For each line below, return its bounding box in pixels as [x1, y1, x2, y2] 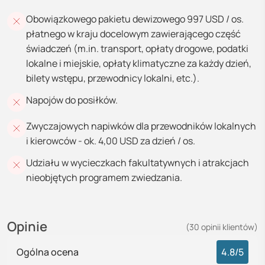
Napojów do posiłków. [26, 93, 118, 106]
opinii [201, 221, 221, 232]
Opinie [7, 218, 47, 235]
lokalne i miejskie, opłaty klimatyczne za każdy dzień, [26, 57, 251, 70]
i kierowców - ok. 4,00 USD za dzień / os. [26, 134, 195, 147]
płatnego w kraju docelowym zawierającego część [26, 27, 241, 40]
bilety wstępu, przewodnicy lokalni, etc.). [26, 72, 199, 85]
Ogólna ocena [17, 245, 79, 258]
